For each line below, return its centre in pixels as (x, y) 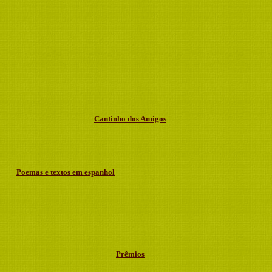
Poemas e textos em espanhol (66, 172)
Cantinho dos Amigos (130, 119)
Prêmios (130, 254)
